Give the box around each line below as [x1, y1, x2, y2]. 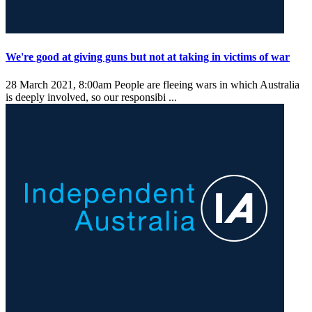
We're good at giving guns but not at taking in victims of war [6, 51, 290, 63]
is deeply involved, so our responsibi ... [6, 91, 180, 103]
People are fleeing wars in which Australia [111, 78, 299, 91]
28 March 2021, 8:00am [6, 78, 111, 91]
